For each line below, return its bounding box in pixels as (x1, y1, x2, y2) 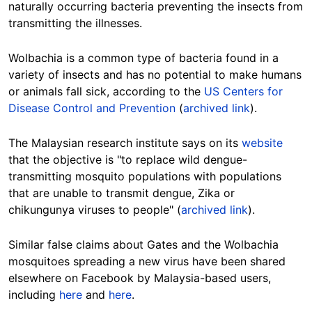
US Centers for (204, 84, 283, 99)
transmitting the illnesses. (8, 16, 142, 31)
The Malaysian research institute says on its (8, 136, 242, 150)
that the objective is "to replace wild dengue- (8, 153, 247, 167)
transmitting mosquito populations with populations (8, 169, 281, 184)
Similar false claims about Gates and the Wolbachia (8, 237, 279, 252)
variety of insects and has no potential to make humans (8, 68, 302, 82)
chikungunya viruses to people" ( (8, 203, 181, 217)
